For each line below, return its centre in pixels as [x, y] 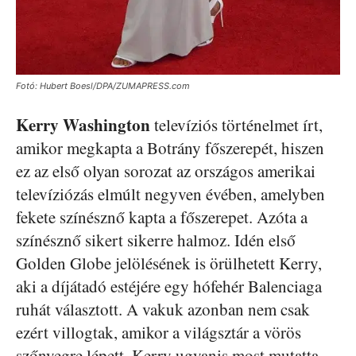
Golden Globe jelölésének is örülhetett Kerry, [169, 263]
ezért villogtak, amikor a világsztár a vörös [159, 332]
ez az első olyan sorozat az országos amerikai [166, 171]
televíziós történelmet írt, [236, 125]
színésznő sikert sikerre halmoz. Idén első [156, 240]
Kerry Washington [83, 125]
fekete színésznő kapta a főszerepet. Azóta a [162, 217]
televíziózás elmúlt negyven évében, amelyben [170, 194]
